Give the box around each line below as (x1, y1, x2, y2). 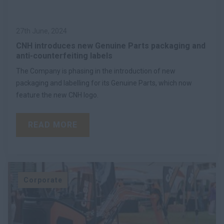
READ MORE (28, 119, 77, 129)
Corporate (23, 175, 62, 184)
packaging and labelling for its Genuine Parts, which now (16, 78, 192, 87)
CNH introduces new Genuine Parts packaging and (16, 40, 205, 50)
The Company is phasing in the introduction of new (16, 66, 175, 75)
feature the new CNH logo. (16, 90, 98, 99)
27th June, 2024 (16, 26, 67, 35)
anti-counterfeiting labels (16, 50, 112, 60)
